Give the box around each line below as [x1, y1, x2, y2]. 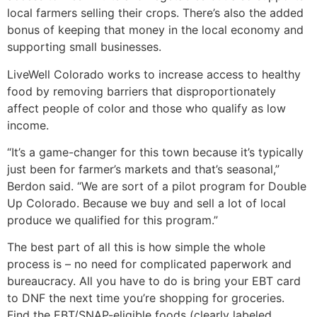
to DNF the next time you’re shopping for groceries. [7, 291, 284, 306]
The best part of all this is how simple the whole [7, 240, 265, 255]
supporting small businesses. [7, 40, 161, 54]
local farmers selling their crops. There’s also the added [7, 6, 304, 21]
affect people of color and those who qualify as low [7, 100, 286, 115]
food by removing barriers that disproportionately [7, 83, 276, 98]
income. [7, 117, 49, 132]
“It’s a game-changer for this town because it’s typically [7, 144, 304, 159]
